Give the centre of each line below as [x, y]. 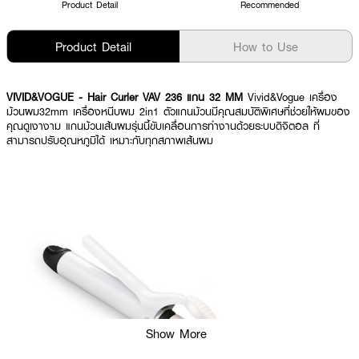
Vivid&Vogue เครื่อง [292, 97]
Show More [176, 333]
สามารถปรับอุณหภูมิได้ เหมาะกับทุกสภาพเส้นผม [110, 140]
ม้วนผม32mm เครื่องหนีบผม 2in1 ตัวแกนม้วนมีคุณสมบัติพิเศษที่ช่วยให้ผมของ [178, 111]
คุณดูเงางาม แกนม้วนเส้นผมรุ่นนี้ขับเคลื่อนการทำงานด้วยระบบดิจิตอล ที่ [163, 126]
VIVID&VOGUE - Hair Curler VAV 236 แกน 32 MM [127, 97]
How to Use [266, 46]
